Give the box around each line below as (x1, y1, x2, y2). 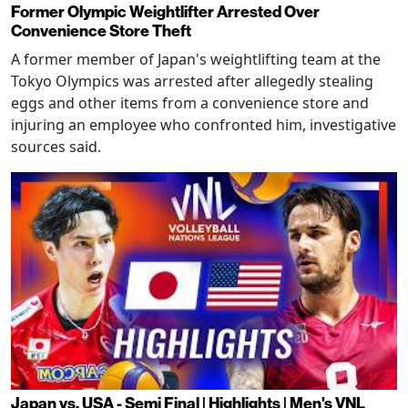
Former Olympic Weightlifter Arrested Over (11, 3, 320, 23)
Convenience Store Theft (11, 22, 191, 42)
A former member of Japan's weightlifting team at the (11, 49, 381, 70)
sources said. (11, 137, 101, 158)
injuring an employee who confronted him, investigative (11, 115, 396, 136)
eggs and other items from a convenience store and (11, 93, 369, 114)
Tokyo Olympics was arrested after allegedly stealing (11, 71, 373, 92)
